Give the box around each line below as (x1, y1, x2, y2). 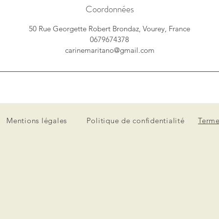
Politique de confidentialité (86, 116, 185, 126)
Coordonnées (85, 2, 134, 16)
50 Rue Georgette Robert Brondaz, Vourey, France (29, 24, 190, 34)
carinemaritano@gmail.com (65, 45, 154, 55)
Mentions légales (6, 116, 67, 126)
